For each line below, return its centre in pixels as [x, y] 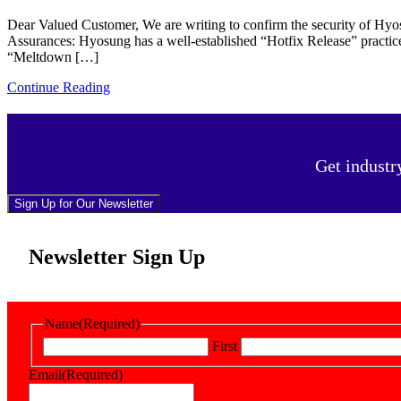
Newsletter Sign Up [117, 257]
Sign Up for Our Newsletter [84, 204]
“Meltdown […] [53, 57]
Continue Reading [59, 88]
